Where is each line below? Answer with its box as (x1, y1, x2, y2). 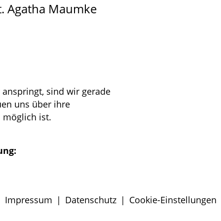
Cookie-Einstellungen (129, 193, 217, 206)
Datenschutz (65, 193, 116, 206)
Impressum (4, 193, 52, 206)
